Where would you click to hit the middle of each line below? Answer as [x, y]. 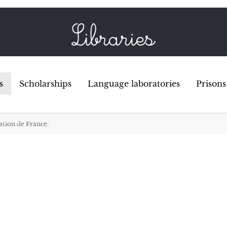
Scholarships [45, 84]
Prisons [211, 84]
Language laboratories [134, 84]
